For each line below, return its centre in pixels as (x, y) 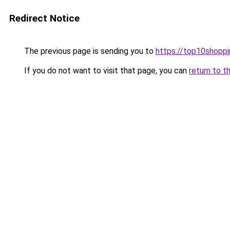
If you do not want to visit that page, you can (106, 71)
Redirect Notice (44, 18)
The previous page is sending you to (89, 51)
